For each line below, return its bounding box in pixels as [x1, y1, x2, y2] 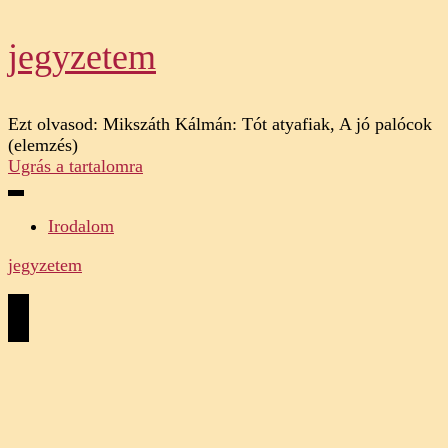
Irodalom [48, 216, 114, 236]
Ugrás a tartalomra [8, 156, 143, 176]
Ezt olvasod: [8, 114, 98, 134]
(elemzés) [8, 135, 78, 155]
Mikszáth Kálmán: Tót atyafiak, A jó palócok [103, 114, 432, 134]
